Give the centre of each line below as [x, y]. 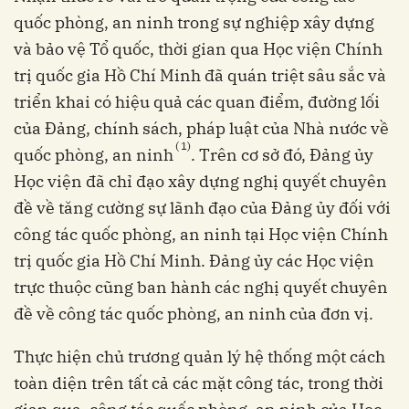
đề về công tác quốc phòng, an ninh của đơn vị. [194, 314]
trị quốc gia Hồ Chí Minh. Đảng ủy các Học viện [194, 261]
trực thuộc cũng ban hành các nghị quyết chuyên [201, 288]
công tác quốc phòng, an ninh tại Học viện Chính [201, 235]
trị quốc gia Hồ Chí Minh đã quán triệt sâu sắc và [200, 76]
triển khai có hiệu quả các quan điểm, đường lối [197, 102]
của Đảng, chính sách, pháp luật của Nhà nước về [201, 129]
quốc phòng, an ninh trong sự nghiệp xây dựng [194, 23]
